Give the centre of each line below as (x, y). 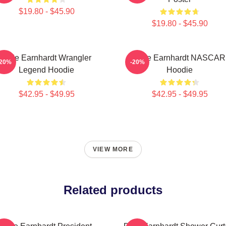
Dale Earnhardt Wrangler (46, 58)
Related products (113, 190)
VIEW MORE (113, 149)
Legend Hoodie (46, 70)
